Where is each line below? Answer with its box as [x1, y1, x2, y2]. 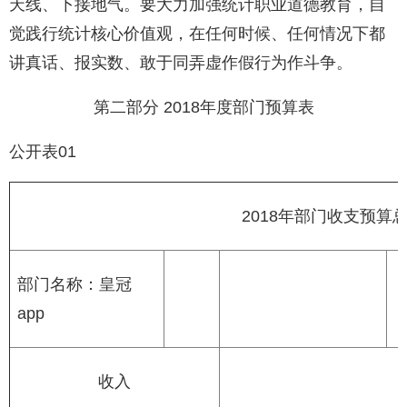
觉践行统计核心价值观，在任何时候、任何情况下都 [9, 25, 385, 44]
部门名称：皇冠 [17, 275, 132, 294]
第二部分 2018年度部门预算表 [93, 98, 314, 117]
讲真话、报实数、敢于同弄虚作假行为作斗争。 [9, 54, 352, 73]
